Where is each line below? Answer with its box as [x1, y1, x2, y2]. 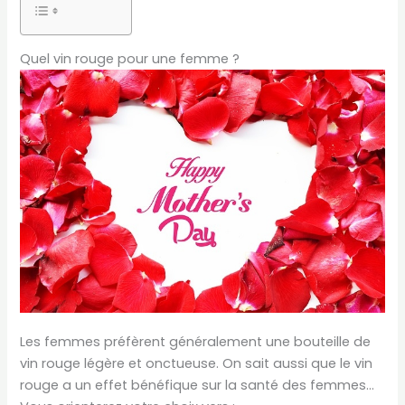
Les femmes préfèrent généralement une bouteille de [20, 333, 372, 352]
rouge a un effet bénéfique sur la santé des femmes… [20, 376, 375, 395]
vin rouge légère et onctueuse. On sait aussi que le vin [20, 354, 373, 373]
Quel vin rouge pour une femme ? [20, 50, 240, 69]
